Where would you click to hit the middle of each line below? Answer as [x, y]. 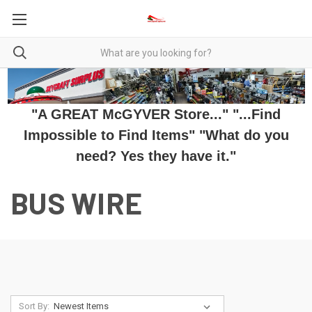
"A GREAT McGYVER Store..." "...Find [156, 115]
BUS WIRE [76, 203]
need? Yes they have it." [156, 156]
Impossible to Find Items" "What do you [156, 135]
